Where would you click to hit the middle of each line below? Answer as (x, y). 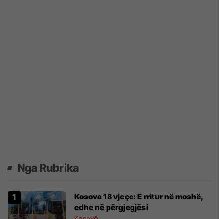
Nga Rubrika (48, 167)
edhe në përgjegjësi (111, 207)
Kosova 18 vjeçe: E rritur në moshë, (139, 196)
